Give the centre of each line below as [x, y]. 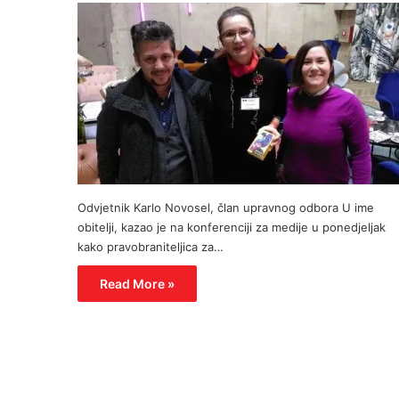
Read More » [137, 283]
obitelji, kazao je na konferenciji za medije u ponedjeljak [232, 227]
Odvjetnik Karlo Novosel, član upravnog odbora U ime [226, 207]
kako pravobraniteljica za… [151, 246]
